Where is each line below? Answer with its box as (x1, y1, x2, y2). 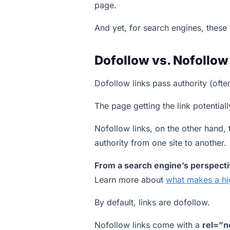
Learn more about (94, 175, 166, 185)
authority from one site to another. (94, 138, 226, 148)
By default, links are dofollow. (94, 197, 210, 207)
